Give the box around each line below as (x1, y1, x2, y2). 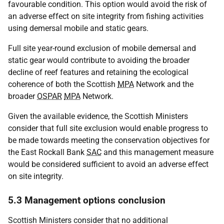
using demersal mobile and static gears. (8, 23, 148, 33)
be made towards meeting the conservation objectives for (8, 135, 209, 145)
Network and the (134, 79, 193, 89)
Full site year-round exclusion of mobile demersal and (8, 43, 196, 53)
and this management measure (101, 147, 213, 157)
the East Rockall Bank (8, 147, 86, 157)
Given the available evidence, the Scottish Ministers (8, 111, 188, 121)
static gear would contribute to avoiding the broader (8, 55, 189, 65)
